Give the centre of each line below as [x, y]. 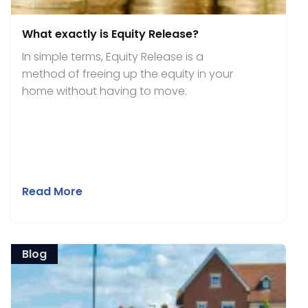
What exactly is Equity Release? [110, 34]
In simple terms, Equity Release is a [113, 57]
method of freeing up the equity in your [128, 74]
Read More [52, 191]
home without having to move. [104, 91]
